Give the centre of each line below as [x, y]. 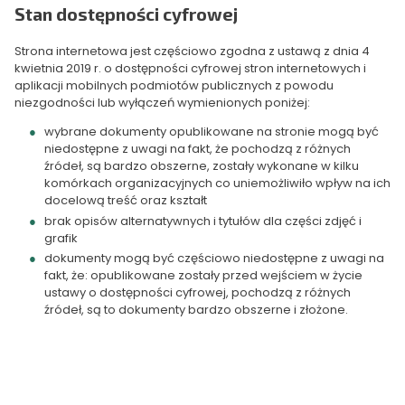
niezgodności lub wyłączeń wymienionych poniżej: [162, 103]
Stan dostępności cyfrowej [126, 14]
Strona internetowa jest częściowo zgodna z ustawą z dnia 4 [192, 52]
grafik [61, 238]
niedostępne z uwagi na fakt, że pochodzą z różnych [197, 149]
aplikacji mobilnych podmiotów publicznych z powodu [174, 86]
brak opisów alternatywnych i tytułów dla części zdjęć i [202, 221]
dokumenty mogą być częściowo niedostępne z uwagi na [214, 258]
